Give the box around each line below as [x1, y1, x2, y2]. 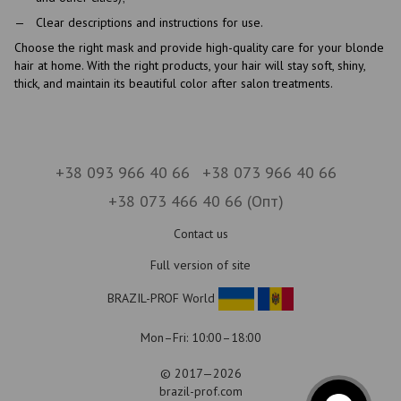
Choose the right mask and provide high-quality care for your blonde [14, 39, 384, 56]
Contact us [173, 226, 228, 242]
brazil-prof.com [158, 383, 243, 399]
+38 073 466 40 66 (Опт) [108, 191, 284, 211]
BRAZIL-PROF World [107, 289, 218, 306]
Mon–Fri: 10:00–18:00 [140, 329, 261, 346]
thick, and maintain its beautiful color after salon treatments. [14, 75, 333, 92]
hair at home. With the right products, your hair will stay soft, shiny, [14, 57, 365, 74]
